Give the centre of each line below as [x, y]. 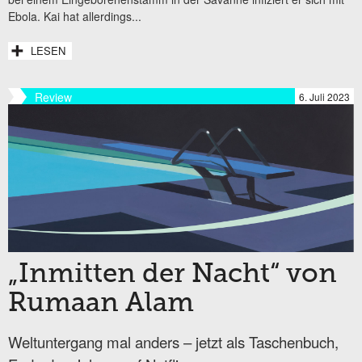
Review [53, 97]
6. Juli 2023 [324, 97]
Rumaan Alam [101, 304]
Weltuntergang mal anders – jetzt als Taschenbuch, [173, 342]
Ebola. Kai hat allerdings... [75, 17]
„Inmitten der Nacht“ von [173, 275]
